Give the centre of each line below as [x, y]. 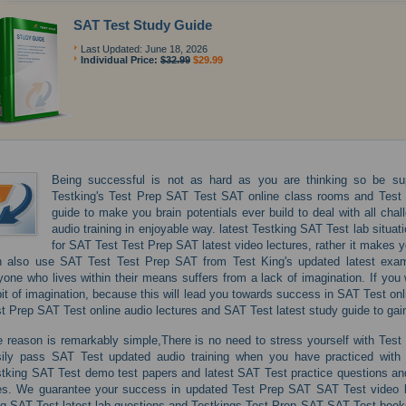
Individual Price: [121, 60]
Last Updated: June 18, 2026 [143, 49]
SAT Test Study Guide [143, 25]
